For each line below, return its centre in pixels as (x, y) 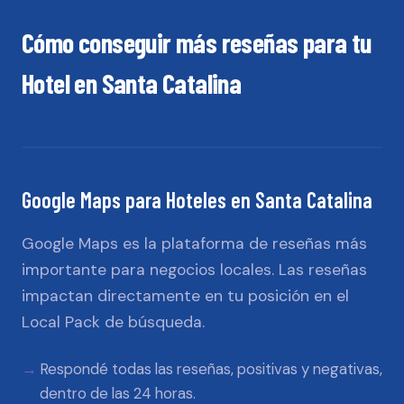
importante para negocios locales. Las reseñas (194, 270)
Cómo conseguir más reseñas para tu (197, 42)
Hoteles (196, 200)
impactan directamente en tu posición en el (185, 296)
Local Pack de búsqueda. (113, 322)
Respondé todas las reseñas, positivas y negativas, (211, 369)
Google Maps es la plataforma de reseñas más (194, 243)
